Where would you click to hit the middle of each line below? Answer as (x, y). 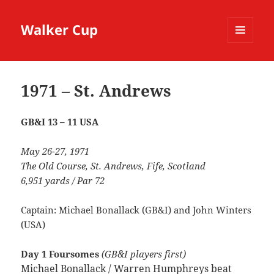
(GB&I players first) (144, 254)
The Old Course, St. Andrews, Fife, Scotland (113, 166)
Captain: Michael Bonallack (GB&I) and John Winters (136, 210)
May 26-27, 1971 (55, 151)
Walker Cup (60, 30)
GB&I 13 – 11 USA (60, 122)
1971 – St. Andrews (96, 91)
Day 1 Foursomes (60, 254)
